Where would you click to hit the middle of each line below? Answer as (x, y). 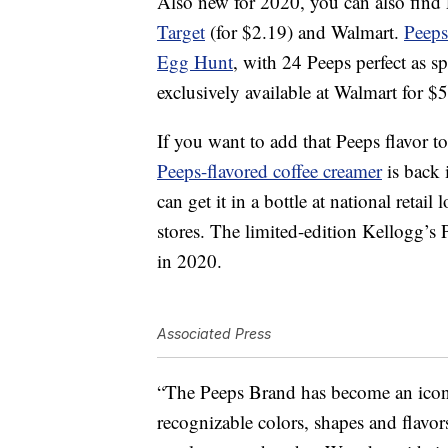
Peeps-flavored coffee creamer (269, 171)
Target (181, 32)
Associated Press (214, 334)
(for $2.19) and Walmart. (304, 32)
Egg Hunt (195, 62)
